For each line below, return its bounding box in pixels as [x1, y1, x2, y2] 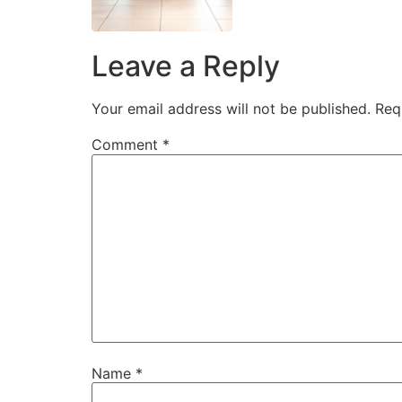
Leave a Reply [92, 48, 280, 84]
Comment [92, 135, 162, 154]
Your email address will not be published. [92, 100, 371, 118]
